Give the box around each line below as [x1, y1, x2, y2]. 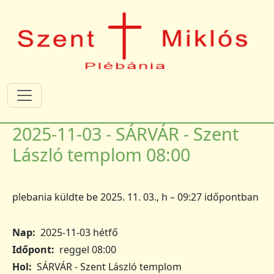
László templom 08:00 [12, 142, 190, 166]
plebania [12, 190, 52, 204]
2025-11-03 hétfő [40, 225, 118, 239]
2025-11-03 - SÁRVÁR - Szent [12, 121, 239, 146]
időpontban [202, 190, 259, 204]
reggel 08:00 [59, 242, 116, 256]
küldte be [52, 190, 100, 204]
